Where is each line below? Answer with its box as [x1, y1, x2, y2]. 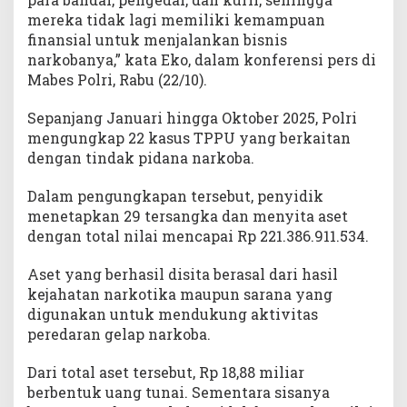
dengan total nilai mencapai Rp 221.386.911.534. [27, 225, 369, 245]
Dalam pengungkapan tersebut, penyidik [27, 185, 323, 205]
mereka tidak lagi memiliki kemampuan [27, 9, 325, 29]
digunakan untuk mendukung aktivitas [27, 303, 318, 323]
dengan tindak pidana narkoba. [27, 147, 254, 167]
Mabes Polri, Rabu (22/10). [27, 69, 207, 89]
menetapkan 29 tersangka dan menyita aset [27, 205, 348, 225]
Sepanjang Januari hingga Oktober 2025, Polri [27, 107, 357, 127]
